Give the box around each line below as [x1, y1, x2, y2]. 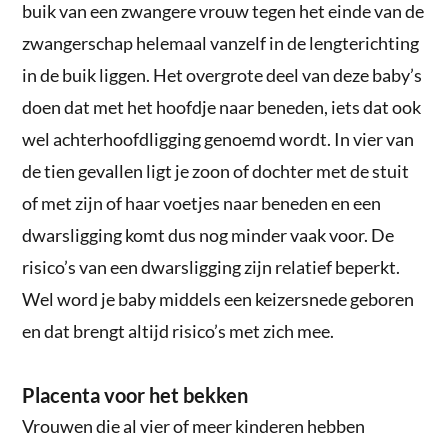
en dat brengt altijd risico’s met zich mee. [22, 319, 335, 342]
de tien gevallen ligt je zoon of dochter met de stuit [22, 159, 410, 182]
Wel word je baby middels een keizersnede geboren [22, 287, 415, 310]
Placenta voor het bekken [22, 382, 249, 407]
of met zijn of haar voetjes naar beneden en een [22, 191, 382, 214]
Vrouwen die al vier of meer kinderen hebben [22, 414, 366, 437]
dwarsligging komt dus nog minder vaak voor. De [22, 223, 395, 246]
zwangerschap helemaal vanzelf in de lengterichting [22, 31, 420, 54]
